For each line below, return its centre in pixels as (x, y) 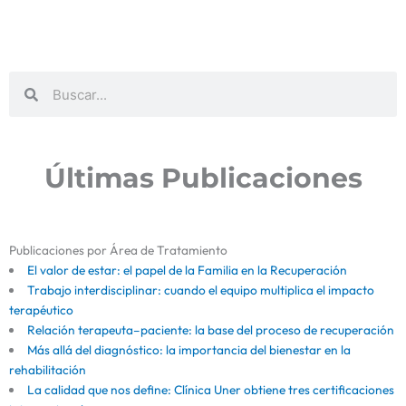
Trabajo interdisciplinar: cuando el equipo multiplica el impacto (200, 290)
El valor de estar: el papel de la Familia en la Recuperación (187, 271)
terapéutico (41, 310)
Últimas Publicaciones (203, 179)
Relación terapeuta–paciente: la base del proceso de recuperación (210, 330)
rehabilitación (48, 370)
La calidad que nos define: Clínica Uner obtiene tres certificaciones (210, 390)
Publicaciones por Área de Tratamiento (118, 251)
